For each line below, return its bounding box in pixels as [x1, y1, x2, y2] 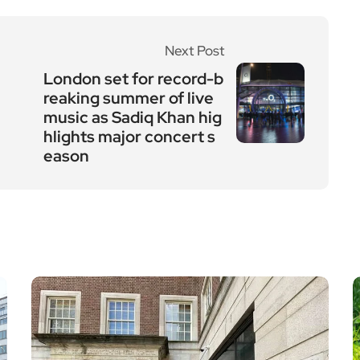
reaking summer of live [43, 88, 214, 108]
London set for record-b [43, 68, 223, 89]
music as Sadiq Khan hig [43, 107, 222, 128]
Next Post [165, 42, 224, 59]
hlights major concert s [43, 126, 215, 147]
